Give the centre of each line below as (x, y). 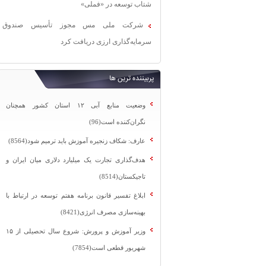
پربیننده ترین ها (132, 79)
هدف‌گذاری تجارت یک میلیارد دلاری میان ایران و (76, 160)
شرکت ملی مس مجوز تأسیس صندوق (73, 25)
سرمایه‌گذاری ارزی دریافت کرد (106, 42)
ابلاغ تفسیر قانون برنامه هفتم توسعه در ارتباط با (76, 195)
